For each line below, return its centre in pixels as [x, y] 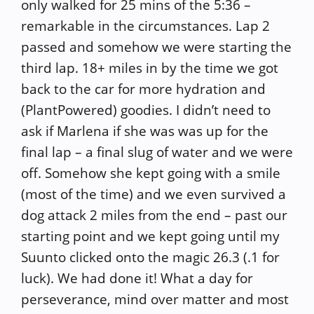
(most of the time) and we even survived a [153, 194]
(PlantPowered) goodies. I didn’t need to [146, 110]
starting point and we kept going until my [150, 236]
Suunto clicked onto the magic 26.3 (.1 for [150, 257]
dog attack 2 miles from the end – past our [154, 215]
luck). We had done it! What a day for [137, 278]
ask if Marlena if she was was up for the [145, 131]
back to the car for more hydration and [143, 89]
